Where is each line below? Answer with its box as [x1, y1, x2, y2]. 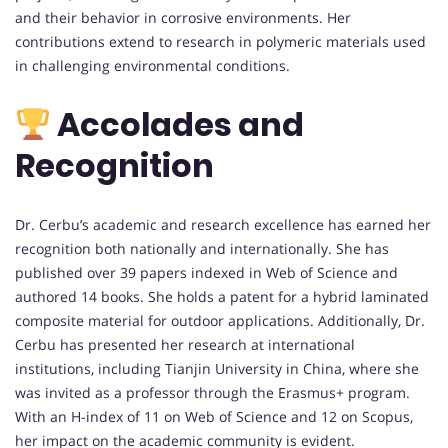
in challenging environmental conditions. [15, 55, 290, 75]
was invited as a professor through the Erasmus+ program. [15, 383, 410, 402]
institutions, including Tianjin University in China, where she [15, 359, 419, 378]
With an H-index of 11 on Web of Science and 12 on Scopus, [15, 407, 413, 426]
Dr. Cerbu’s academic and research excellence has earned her [15, 215, 431, 234]
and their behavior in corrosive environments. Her [15, 7, 351, 27]
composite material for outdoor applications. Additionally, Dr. [15, 311, 425, 330]
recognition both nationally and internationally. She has [15, 239, 389, 258]
